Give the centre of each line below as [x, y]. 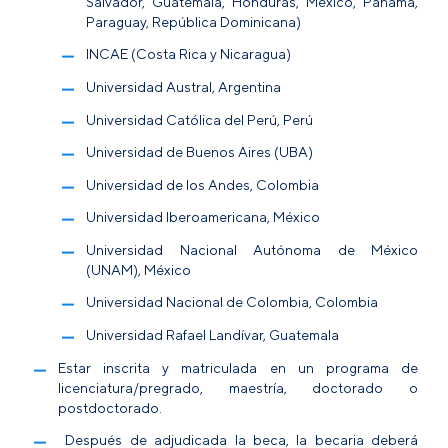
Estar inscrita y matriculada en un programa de [238, 367]
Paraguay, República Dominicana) [193, 21]
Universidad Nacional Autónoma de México [252, 249]
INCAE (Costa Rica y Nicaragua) [188, 54]
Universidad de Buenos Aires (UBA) [199, 152]
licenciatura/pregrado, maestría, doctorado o [238, 387]
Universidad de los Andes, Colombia [202, 184]
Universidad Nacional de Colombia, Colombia [232, 302]
